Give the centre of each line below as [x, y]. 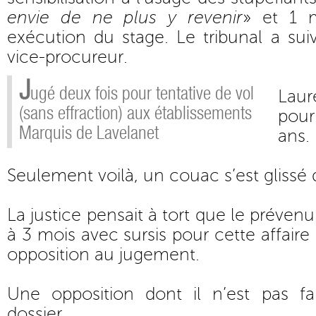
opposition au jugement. [103, 255]
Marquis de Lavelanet [89, 133]
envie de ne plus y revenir [125, 18]
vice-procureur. [67, 57]
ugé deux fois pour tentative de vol [142, 93]
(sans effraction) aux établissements [135, 113]
